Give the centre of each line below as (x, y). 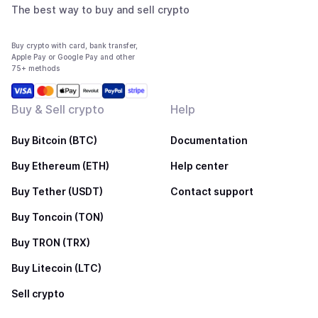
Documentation (209, 140)
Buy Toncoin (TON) (57, 217)
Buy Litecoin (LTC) (56, 268)
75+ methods (35, 68)
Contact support (212, 191)
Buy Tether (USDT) (57, 191)
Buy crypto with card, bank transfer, (75, 45)
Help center (199, 166)
